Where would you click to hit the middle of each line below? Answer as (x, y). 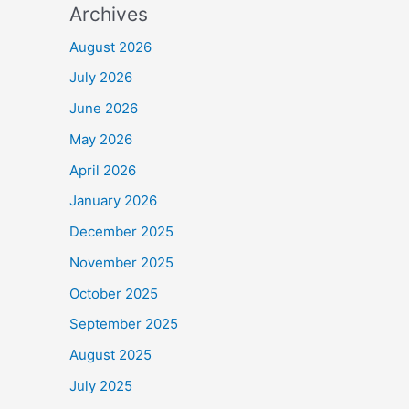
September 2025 (124, 324)
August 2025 (110, 355)
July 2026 (101, 78)
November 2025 (121, 262)
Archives (109, 14)
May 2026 (101, 139)
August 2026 (110, 47)
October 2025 (114, 293)
